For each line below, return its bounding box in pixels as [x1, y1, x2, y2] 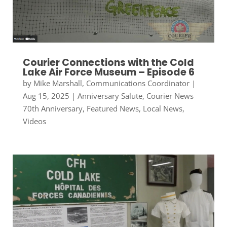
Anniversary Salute [77, 91, 142, 101]
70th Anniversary [22, 103, 83, 114]
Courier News [146, 91, 194, 101]
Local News [142, 103, 182, 114]
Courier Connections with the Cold [22, 56, 194, 70]
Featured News [86, 103, 139, 114]
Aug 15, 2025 [22, 91, 69, 101]
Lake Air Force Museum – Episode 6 [22, 65, 195, 80]
